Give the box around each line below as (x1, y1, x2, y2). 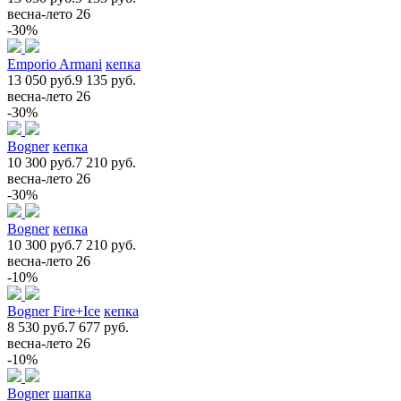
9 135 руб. (75, 72, 136, 88)
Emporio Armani (7, 55, 102, 72)
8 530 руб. (7, 319, 68, 335)
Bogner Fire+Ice (7, 303, 100, 319)
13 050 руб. (7, 72, 75, 88)
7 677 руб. (68, 319, 129, 335)
